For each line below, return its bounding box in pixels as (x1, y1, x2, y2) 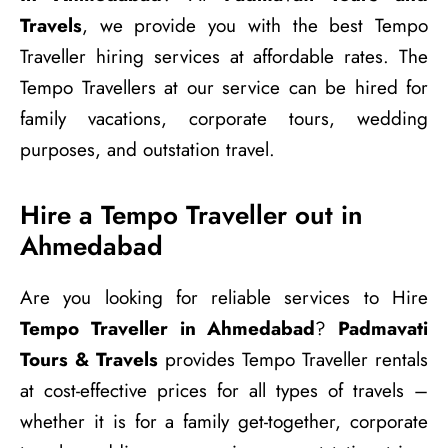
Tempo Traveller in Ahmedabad (20, 314, 316, 342)
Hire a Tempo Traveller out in (20, 195, 363, 234)
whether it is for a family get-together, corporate (20, 407, 428, 435)
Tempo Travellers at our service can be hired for (20, 73, 428, 101)
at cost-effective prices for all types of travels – (20, 376, 428, 404)
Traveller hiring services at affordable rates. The (20, 42, 428, 70)
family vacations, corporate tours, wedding (20, 104, 428, 132)
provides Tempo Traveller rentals (158, 345, 428, 373)
